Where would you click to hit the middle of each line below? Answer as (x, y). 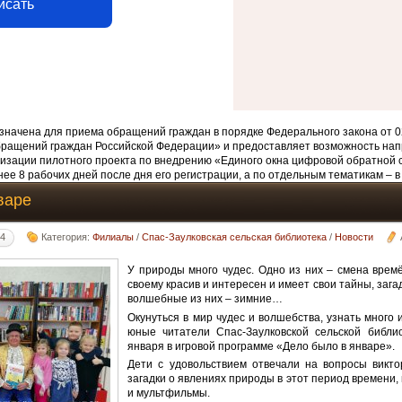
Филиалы (114, 236)
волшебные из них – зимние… (205, 298)
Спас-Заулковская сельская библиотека (235, 236)
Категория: (67, 236)
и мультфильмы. (169, 393)
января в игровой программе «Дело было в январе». (262, 346)
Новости (354, 236)
